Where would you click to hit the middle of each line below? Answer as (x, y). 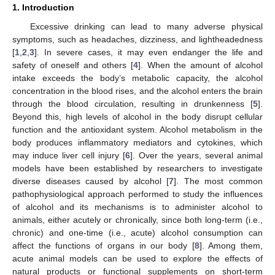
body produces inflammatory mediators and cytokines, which (137, 142)
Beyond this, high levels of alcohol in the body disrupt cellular (137, 116)
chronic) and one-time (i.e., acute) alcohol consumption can (137, 232)
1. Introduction (43, 7)
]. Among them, (231, 245)
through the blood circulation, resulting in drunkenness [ (133, 103)
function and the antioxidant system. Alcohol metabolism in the (137, 129)
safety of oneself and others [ (73, 65)
